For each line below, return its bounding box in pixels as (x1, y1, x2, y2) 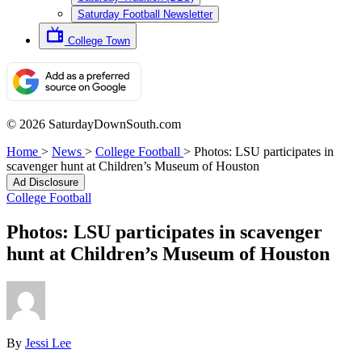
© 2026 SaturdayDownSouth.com (6, 117, 181, 131)
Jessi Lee (25, 335, 71, 350)
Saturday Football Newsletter (78, 8, 213, 20)
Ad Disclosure (13, 176, 78, 188)
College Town (68, 35, 130, 47)
